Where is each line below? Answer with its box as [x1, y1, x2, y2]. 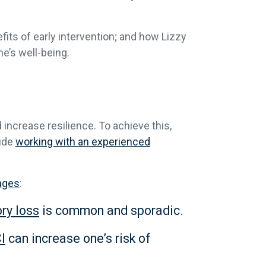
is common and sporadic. [39, 202, 183, 218]
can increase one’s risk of [5, 230, 151, 246]
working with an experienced [15, 135, 150, 148]
